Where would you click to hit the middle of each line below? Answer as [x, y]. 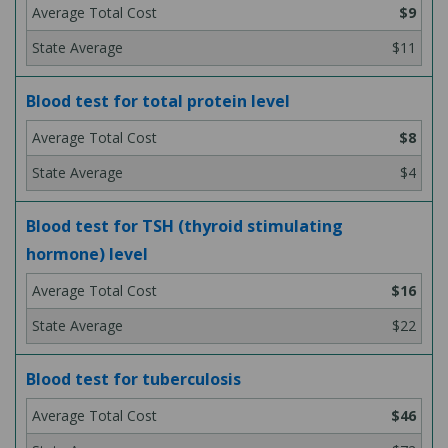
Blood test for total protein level [158, 101]
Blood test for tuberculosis [133, 379]
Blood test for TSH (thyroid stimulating [184, 226]
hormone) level [87, 254]
